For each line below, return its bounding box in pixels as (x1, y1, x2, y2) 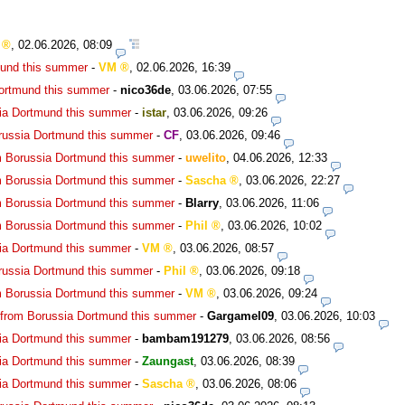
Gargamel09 (207, 308, 274, 323)
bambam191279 (142, 331, 229, 345)
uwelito (185, 150, 226, 165)
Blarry (185, 195, 219, 210)
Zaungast (142, 353, 193, 368)
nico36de (120, 82, 171, 97)
